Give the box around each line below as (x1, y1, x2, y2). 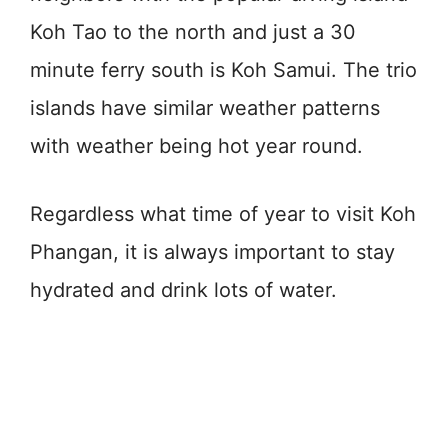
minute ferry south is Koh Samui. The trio (30, 57, 417, 82)
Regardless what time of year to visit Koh (30, 201, 416, 226)
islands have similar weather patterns (30, 95, 380, 120)
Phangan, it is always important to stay (30, 239, 395, 264)
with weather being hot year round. (30, 133, 363, 158)
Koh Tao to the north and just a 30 (30, 19, 356, 44)
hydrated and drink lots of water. (30, 277, 337, 302)
